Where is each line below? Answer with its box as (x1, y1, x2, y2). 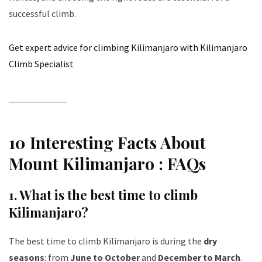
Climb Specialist (9, 57, 74, 70)
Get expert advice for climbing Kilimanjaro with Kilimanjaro (9, 41, 247, 53)
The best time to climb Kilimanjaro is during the (9, 235, 204, 247)
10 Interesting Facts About (9, 131, 206, 153)
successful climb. (9, 7, 76, 19)
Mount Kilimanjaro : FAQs (9, 152, 206, 174)
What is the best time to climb (19, 185, 198, 204)
